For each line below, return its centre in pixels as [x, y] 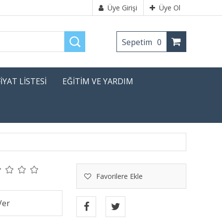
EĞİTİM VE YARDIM [98, 81]
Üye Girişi [122, 8]
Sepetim [138, 42]
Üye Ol [170, 8]
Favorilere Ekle [119, 176]
